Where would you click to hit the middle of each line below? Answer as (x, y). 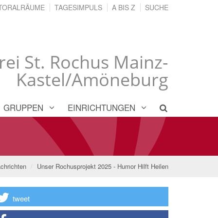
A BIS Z (124, 7)
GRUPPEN (23, 107)
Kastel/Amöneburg (92, 79)
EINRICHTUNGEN (101, 107)
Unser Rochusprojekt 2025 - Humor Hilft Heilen (103, 166)
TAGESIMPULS (78, 7)
